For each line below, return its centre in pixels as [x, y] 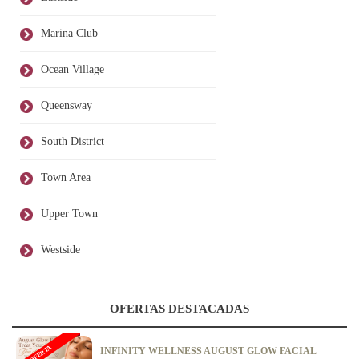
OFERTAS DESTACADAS [179, 309]
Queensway [67, 106]
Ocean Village [73, 70]
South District [73, 142]
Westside [61, 250]
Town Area [66, 178]
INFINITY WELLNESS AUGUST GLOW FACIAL [208, 351]
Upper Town [69, 214]
